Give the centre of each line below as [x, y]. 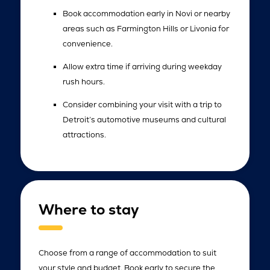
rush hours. [83, 81]
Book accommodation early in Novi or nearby [146, 13]
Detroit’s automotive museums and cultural [144, 119]
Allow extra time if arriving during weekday [142, 66]
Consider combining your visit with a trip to [142, 104]
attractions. [84, 134]
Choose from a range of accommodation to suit [127, 253]
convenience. [87, 43]
